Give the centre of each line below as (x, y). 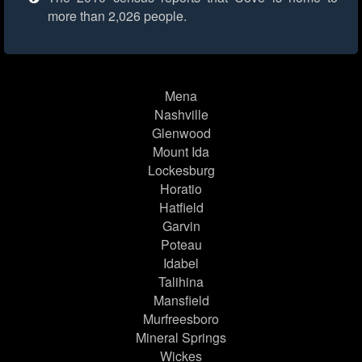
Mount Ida (181, 152)
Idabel (181, 263)
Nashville (181, 115)
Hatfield (181, 208)
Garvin (181, 226)
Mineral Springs (181, 338)
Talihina (181, 282)
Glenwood (181, 133)
